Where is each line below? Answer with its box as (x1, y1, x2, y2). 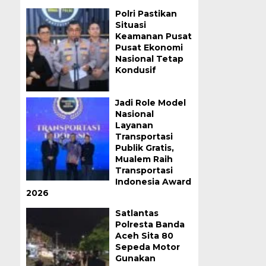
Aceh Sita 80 (115, 230, 173, 241)
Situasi (115, 20, 146, 30)
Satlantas (115, 208, 159, 218)
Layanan (115, 120, 153, 131)
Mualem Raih (115, 154, 173, 164)
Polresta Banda (115, 219, 185, 230)
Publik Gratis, (115, 142, 174, 153)
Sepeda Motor (115, 242, 180, 252)
